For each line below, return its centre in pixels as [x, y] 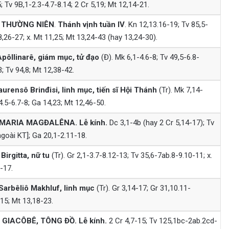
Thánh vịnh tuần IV [91, 24]
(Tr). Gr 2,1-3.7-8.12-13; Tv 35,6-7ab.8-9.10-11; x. [131, 155]
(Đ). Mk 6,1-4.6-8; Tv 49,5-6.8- [149, 57]
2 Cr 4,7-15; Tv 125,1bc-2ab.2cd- [162, 221]
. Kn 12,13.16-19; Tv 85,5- [166, 24]
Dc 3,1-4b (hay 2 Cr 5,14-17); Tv [161, 122]
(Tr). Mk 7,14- [180, 90]
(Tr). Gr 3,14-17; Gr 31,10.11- [142, 188]
